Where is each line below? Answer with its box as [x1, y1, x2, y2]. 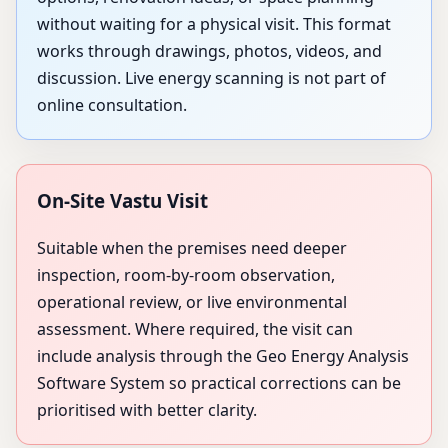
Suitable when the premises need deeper [37, 237, 347, 259]
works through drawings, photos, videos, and [37, 40, 382, 63]
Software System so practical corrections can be [37, 372, 401, 394]
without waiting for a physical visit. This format [37, 13, 391, 36]
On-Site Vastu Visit [37, 188, 208, 214]
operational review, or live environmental [37, 291, 347, 313]
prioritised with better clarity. [37, 399, 257, 421]
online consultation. [37, 94, 187, 117]
